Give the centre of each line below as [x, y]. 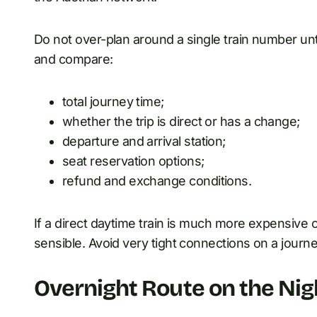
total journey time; [113, 101]
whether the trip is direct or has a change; [181, 121]
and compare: [74, 59]
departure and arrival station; [144, 141]
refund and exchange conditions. [157, 180]
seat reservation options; [133, 161]
